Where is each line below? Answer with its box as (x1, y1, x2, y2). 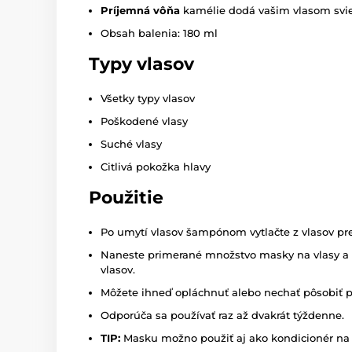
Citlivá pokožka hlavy (101, 160, 211, 174)
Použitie (89, 187, 163, 209)
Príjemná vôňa (101, 4, 180, 17)
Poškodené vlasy (101, 115, 188, 128)
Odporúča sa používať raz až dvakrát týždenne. (101, 309, 344, 322)
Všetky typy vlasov (101, 92, 195, 105)
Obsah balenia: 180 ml (101, 27, 218, 40)
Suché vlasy (101, 137, 162, 151)
